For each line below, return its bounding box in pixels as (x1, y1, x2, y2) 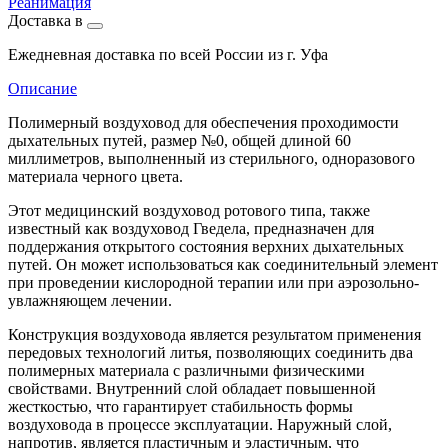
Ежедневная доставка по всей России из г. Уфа (8, 45, 328, 63)
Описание (8, 79, 77, 97)
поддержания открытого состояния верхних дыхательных (8, 237, 404, 255)
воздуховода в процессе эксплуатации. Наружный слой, (8, 415, 392, 433)
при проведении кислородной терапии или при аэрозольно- (8, 273, 419, 291)
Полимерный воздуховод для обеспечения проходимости (8, 113, 399, 131)
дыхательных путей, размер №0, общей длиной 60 (8, 131, 351, 149)
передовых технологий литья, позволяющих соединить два (8, 343, 413, 361)
